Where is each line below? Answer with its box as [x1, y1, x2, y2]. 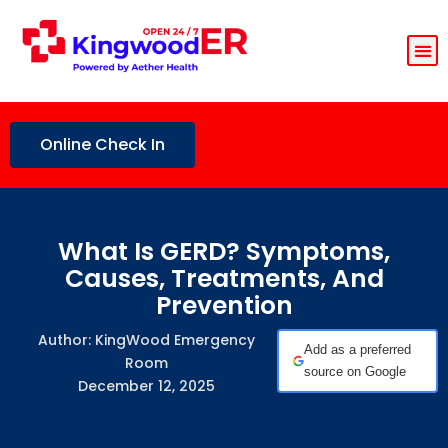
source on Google [304, 363, 407, 379]
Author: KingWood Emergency [37, 329, 255, 350]
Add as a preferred [304, 341, 412, 357]
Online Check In [40, 132, 165, 156]
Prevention [155, 287, 293, 323]
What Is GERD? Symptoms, [58, 233, 390, 269]
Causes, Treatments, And [64, 260, 384, 296]
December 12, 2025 [77, 375, 215, 396]
